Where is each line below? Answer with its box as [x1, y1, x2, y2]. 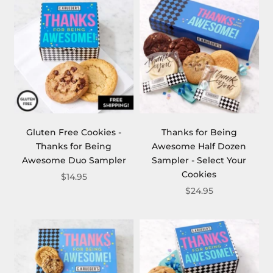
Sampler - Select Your [152, 154, 247, 166]
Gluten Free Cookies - [26, 126, 122, 138]
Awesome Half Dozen [152, 140, 247, 152]
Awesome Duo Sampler [21, 154, 126, 166]
